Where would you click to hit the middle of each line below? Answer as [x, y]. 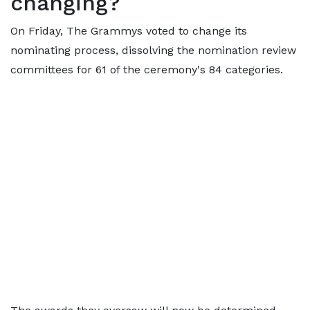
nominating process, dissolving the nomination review [153, 50]
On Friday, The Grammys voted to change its [129, 31]
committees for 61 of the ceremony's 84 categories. [147, 70]
